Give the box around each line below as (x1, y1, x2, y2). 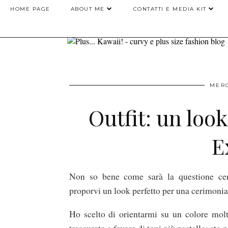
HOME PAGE (10, 6, 50, 12)
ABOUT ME (70, 6, 105, 12)
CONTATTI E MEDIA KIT (133, 6, 207, 12)
